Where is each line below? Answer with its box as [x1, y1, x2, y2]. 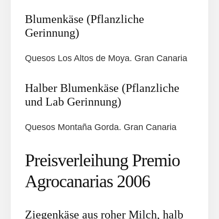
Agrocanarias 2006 [24, 172, 150, 192]
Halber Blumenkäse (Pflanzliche [24, 82, 179, 95]
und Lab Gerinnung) [24, 95, 121, 109]
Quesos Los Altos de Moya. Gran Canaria [24, 53, 187, 64]
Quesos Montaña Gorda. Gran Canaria [24, 122, 176, 132]
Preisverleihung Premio [24, 151, 180, 171]
